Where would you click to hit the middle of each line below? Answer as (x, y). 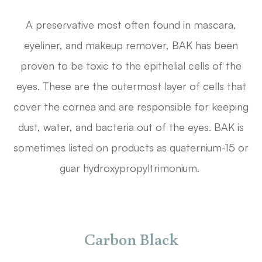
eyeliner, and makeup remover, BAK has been (131, 45)
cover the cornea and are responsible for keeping (131, 107)
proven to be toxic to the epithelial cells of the (131, 66)
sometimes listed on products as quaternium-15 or (131, 148)
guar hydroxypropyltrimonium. (131, 168)
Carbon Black (131, 239)
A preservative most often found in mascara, (131, 25)
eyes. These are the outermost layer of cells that (131, 86)
